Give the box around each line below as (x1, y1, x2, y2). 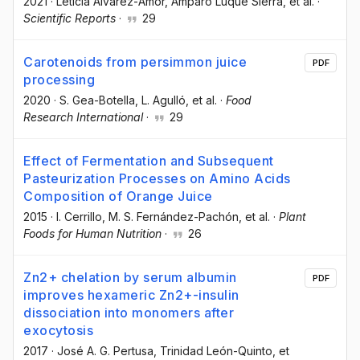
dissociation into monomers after (23, 305, 234, 321)
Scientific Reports (23, 10, 116, 25)
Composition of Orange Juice (23, 187, 213, 204)
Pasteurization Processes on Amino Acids (23, 170, 291, 186)
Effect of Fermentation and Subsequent (23, 152, 274, 169)
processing (23, 71, 95, 88)
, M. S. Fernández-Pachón (102, 209, 239, 223)
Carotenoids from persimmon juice (23, 53, 247, 70)
